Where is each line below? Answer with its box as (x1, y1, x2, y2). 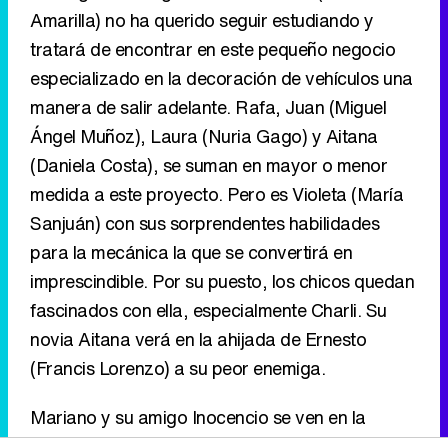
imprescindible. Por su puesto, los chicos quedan (30, 268, 414, 295)
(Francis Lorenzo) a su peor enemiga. (30, 355, 325, 382)
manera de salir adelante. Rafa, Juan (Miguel (30, 94, 386, 121)
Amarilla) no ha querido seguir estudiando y (30, 7, 374, 34)
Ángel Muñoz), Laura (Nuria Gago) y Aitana (30, 123, 378, 150)
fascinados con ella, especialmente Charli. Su (30, 297, 387, 324)
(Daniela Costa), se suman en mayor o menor (30, 152, 387, 179)
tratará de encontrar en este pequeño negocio (30, 36, 395, 63)
